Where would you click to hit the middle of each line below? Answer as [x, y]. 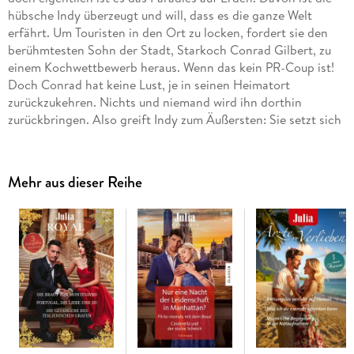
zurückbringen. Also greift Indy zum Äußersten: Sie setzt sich [174, 120]
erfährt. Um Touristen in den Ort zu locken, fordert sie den [168, 33]
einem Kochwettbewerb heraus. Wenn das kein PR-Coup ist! [171, 68]
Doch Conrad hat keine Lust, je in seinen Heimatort [149, 85]
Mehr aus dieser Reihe [75, 182]
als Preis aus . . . [50, 137]
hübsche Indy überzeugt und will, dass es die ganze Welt [160, 15]
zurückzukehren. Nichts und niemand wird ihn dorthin [154, 102]
